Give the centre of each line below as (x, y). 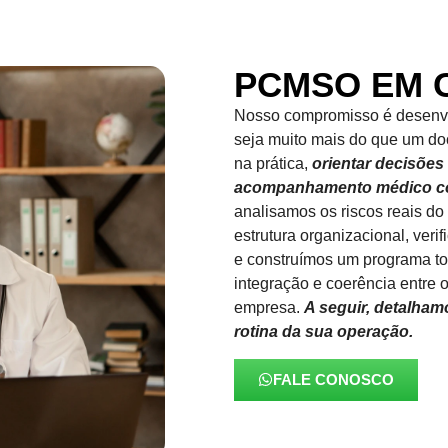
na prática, (273, 164)
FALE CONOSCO (333, 379)
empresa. (269, 308)
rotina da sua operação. (323, 332)
